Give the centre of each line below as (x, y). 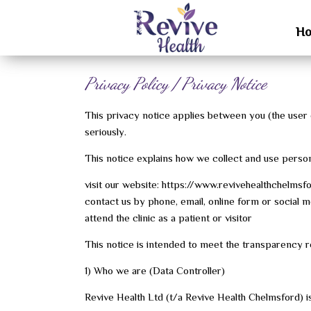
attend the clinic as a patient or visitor (168, 218)
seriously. (106, 132)
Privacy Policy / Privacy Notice (176, 84)
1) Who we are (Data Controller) (155, 270)
